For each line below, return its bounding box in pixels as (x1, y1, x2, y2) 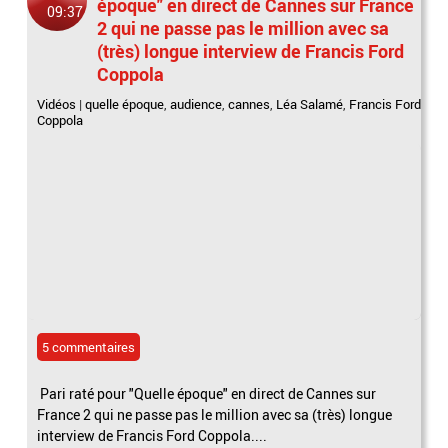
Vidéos (37, 94, 77, 113)
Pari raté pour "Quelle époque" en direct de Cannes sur (37, 383, 377, 403)
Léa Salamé (276, 94, 344, 113)
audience (170, 94, 223, 113)
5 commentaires (42, 337, 136, 356)
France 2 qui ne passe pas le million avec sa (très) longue (37, 404, 393, 424)
